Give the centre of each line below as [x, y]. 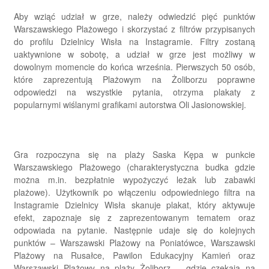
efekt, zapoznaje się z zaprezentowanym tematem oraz [134, 218]
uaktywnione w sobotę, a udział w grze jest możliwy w [134, 54]
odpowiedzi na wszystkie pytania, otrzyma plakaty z [134, 92]
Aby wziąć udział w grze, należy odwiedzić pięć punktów [134, 17]
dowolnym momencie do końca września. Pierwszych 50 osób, [134, 67]
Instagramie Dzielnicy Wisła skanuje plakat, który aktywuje [134, 205]
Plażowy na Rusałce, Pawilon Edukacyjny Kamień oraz [134, 255]
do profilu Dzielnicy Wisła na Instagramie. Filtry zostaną [134, 42]
